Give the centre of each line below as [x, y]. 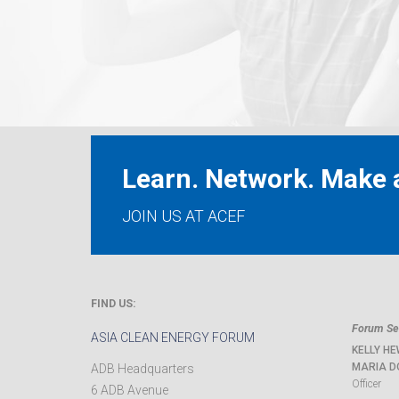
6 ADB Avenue [130, 390]
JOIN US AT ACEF [183, 216]
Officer [366, 384]
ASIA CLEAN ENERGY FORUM [173, 338]
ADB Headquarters [142, 369]
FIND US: [114, 303]
